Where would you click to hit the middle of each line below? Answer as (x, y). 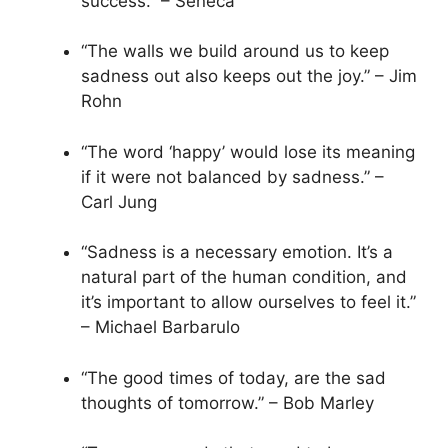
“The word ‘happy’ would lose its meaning (248, 151)
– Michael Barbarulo (160, 327)
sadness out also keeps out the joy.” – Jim (249, 76)
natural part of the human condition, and (244, 277)
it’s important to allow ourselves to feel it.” (248, 302)
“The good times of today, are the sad (233, 377)
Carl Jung (119, 201)
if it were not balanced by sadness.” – (232, 176)
